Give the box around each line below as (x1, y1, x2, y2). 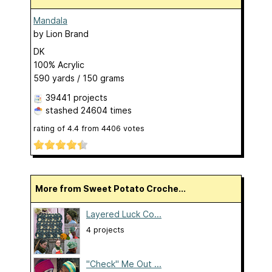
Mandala (33, 15, 67, 26)
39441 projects (46, 92, 107, 103)
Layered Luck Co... (86, 208, 161, 219)
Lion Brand (46, 29, 89, 39)
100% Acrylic (33, 59, 84, 70)
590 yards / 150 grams (33, 73, 124, 84)
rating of (33, 124, 67, 134)
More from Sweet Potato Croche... (43, 183, 186, 194)
